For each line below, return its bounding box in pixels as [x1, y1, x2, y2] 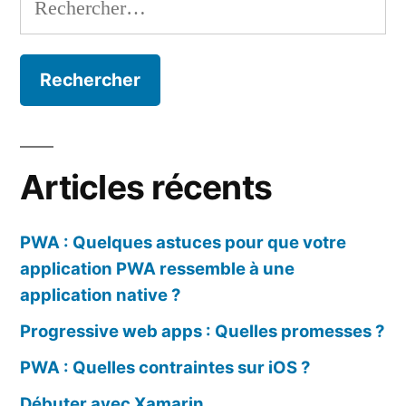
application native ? [20, 284, 180, 304]
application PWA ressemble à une [20, 257, 295, 278]
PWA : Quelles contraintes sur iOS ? [20, 356, 310, 377]
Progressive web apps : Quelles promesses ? [20, 320, 384, 341]
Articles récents [20, 166, 273, 208]
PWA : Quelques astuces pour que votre [20, 231, 346, 252]
